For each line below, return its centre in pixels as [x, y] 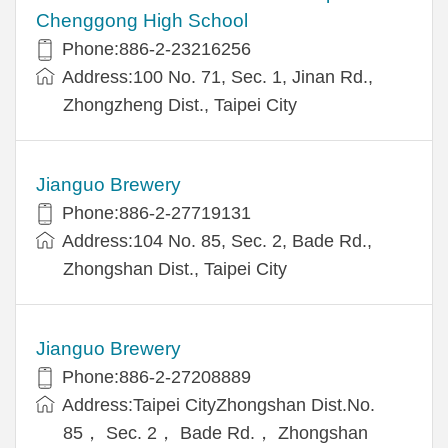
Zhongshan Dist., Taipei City [175, 268]
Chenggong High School [142, 20]
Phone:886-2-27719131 [156, 212]
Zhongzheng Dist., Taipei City [180, 104]
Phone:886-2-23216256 [156, 48]
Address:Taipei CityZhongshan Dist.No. [218, 404]
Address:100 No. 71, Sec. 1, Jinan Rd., [217, 76]
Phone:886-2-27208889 [156, 376]
